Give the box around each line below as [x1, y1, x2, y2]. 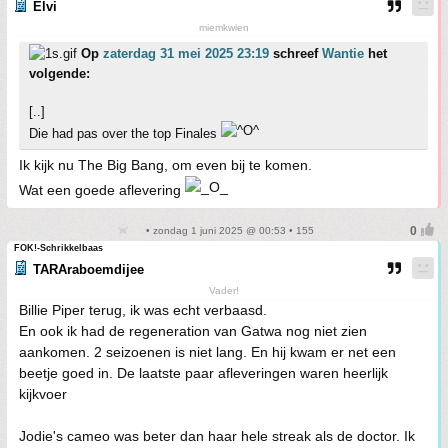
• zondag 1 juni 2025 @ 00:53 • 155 [142, 225, 314, 236]
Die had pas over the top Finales [29, 126, 221, 141]
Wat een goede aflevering [19, 182, 185, 198]
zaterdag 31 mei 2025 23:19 [103, 46, 269, 61]
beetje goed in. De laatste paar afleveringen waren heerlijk [19, 365, 388, 381]
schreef [269, 46, 322, 61]
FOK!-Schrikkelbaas [14, 243, 103, 253]
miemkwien [198, 22, 249, 33]
